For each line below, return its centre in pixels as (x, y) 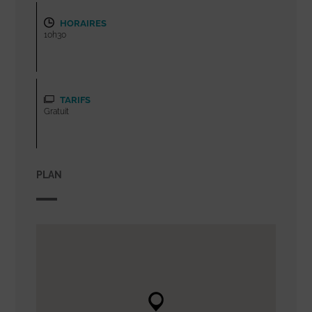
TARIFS (75, 100)
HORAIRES (83, 23)
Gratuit (57, 111)
